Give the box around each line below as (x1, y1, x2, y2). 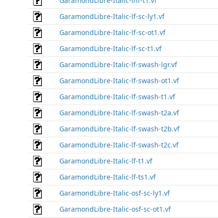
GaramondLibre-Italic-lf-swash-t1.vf (59, 92, 175, 101)
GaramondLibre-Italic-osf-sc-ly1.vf (59, 188, 170, 198)
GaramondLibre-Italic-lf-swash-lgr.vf (59, 60, 177, 69)
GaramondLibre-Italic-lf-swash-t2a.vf (59, 108, 179, 117)
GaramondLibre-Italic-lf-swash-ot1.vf (59, 76, 179, 85)
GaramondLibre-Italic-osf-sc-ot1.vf (59, 204, 171, 214)
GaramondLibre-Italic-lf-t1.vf (59, 156, 152, 165)
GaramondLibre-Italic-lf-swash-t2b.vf (59, 124, 180, 133)
